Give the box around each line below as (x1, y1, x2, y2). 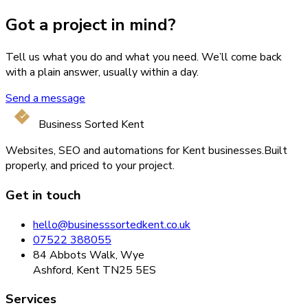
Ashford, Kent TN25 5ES (33, 262, 156, 278)
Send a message (5, 91, 85, 107)
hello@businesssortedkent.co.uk (33, 217, 190, 232)
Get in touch (5, 186, 81, 204)
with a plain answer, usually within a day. (5, 65, 199, 80)
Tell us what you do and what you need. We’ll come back (5, 49, 282, 65)
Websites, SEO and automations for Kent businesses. (5, 143, 264, 159)
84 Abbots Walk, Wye (33, 247, 144, 263)
